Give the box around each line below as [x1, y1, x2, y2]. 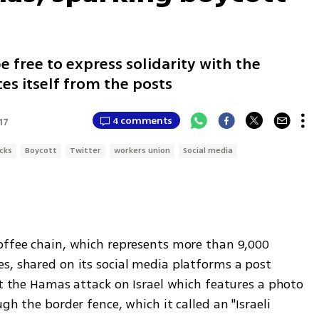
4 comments [113, 113, 173, 128]
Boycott [25, 145, 58, 157]
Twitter [70, 145, 102, 157]
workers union [114, 145, 171, 157]
